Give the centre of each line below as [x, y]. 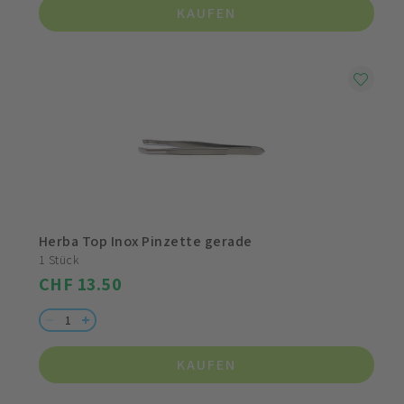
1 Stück [59, 260]
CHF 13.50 [81, 285]
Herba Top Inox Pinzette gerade [146, 242]
